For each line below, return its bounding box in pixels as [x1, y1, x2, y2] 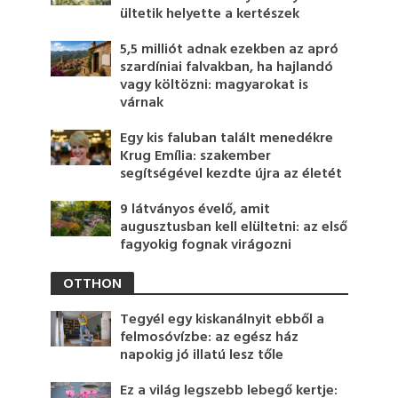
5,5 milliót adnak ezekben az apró [120, 37, 339, 61]
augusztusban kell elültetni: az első [120, 215, 348, 239]
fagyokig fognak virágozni [120, 233, 292, 257]
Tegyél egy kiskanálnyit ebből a [120, 307, 325, 331]
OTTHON [62, 272, 122, 296]
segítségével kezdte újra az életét [120, 162, 343, 186]
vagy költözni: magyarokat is [120, 73, 309, 97]
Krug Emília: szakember [120, 144, 272, 168]
